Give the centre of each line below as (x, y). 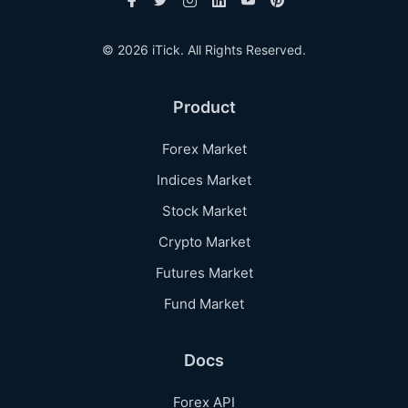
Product (204, 107)
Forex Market (204, 148)
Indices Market (204, 179)
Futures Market (204, 272)
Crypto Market (204, 241)
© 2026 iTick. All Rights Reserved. (204, 49)
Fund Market (204, 303)
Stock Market (204, 210)
